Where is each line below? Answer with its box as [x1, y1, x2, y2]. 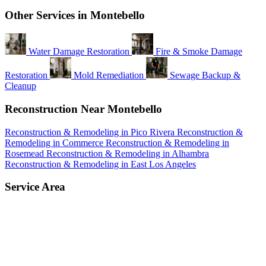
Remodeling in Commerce [5, 137, 106, 148]
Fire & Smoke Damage [156, 46, 242, 57]
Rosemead [5, 148, 46, 159]
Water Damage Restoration [28, 46, 129, 57]
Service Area [5, 180, 65, 194]
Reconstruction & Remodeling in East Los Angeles [5, 159, 196, 169]
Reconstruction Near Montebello [5, 102, 162, 115]
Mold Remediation [74, 70, 144, 81]
